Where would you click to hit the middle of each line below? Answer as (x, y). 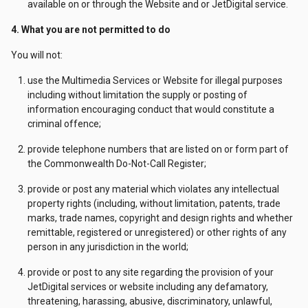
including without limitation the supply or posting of (137, 95)
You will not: (37, 55)
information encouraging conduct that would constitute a (151, 109)
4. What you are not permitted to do (91, 30)
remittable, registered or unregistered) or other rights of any (157, 232)
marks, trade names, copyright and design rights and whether (160, 218)
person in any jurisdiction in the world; (108, 247)
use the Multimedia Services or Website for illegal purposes (155, 80)
